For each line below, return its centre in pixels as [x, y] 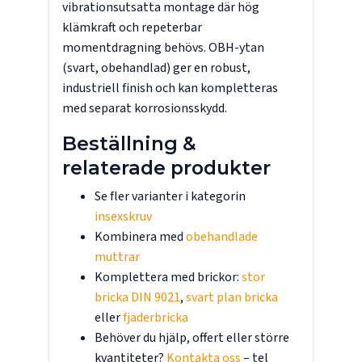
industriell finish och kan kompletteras [170, 88]
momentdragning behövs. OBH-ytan [163, 48]
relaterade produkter [166, 168]
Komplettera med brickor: [168, 278]
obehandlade [222, 237]
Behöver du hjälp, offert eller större [192, 338]
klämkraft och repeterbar [132, 28]
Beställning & [129, 144]
